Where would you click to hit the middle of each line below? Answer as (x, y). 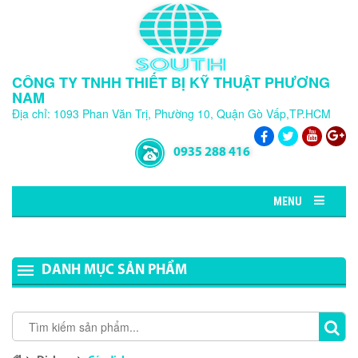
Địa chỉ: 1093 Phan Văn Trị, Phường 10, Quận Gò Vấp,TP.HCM (171, 113)
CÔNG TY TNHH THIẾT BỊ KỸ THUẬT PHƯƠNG (171, 82)
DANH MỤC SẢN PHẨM (114, 270)
